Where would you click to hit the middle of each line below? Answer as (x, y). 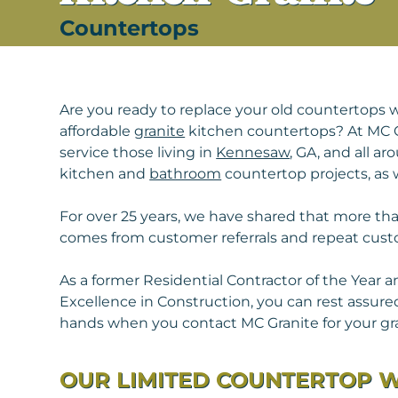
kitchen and (105, 174)
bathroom (186, 174)
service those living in (138, 152)
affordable (97, 131)
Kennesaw (253, 152)
